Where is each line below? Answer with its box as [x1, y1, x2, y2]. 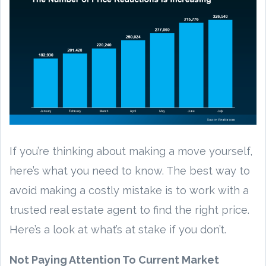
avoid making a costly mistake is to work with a [9, 183, 249, 197]
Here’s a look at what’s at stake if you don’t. [9, 223, 226, 236]
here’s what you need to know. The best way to [9, 164, 250, 177]
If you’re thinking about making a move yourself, [9, 144, 252, 157]
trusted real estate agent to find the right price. [9, 203, 249, 216]
